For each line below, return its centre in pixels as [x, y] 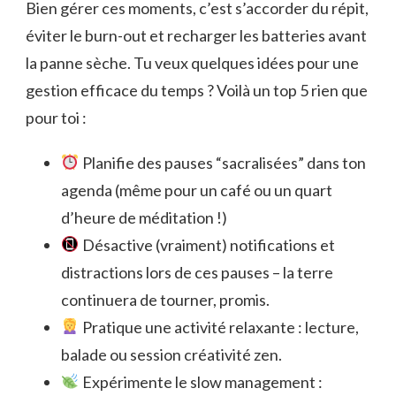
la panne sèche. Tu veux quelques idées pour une [192, 62]
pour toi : [56, 117]
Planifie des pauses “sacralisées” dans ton [222, 162]
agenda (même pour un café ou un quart [197, 190]
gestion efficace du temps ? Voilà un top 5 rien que [197, 90]
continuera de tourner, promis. [165, 299]
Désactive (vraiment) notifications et [207, 244]
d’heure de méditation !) [144, 217]
